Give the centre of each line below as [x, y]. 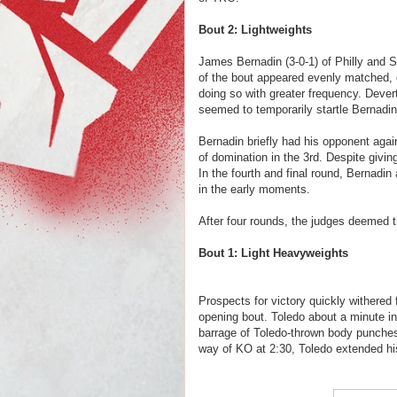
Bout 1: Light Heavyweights [273, 253]
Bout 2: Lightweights [255, 30]
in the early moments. [254, 189]
